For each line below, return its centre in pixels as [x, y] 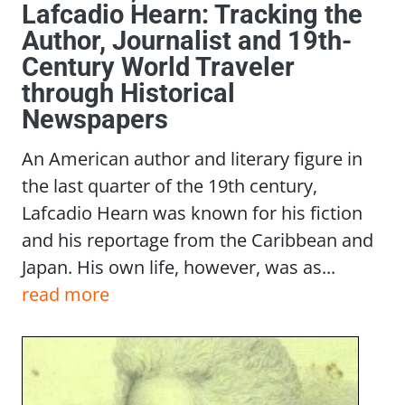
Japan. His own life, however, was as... [179, 267]
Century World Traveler [158, 67]
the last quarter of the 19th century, [170, 186]
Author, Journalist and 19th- [187, 41]
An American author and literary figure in [192, 159]
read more [66, 294]
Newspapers [95, 120]
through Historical [128, 94]
